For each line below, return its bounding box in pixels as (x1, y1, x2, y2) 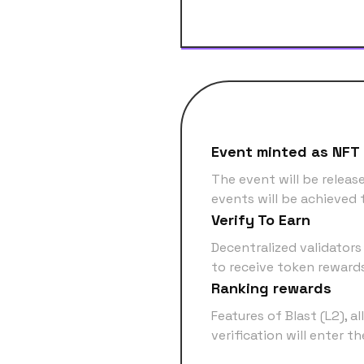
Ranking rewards (211, 278, 331, 297)
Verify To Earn (211, 210, 310, 229)
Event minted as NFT (211, 141, 360, 161)
